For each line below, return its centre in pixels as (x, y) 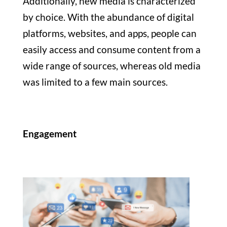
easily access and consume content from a (111, 50)
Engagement (49, 134)
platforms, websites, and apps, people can (109, 33)
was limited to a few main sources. (95, 82)
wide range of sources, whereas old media (111, 66)
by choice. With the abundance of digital (108, 17)
